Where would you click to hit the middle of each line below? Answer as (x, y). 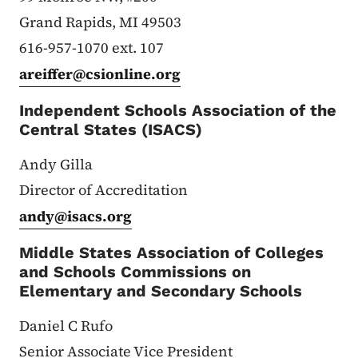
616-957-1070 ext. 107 (91, 47)
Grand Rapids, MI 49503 (100, 22)
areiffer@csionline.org (100, 74)
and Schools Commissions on (135, 271)
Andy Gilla (56, 164)
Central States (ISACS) (111, 129)
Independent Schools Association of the (178, 110)
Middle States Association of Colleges (171, 252)
